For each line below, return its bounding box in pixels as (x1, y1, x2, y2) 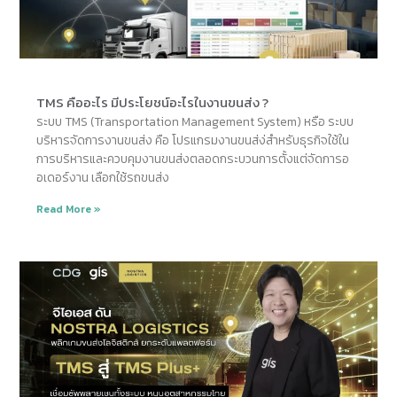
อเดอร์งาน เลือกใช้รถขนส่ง (36, 168, 170, 188)
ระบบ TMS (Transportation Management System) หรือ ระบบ (36, 113, 354, 132)
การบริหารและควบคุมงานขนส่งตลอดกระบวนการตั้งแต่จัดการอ (36, 150, 350, 169)
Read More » (36, 201, 102, 218)
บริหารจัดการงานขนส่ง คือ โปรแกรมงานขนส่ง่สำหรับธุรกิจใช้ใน (36, 131, 350, 151)
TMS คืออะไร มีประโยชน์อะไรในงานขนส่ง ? (36, 92, 269, 113)
